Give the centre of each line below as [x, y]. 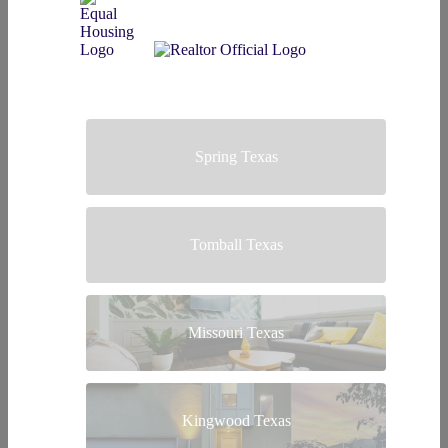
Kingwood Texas [236, 420]
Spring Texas [236, 156]
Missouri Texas [236, 332]
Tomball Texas [236, 244]
